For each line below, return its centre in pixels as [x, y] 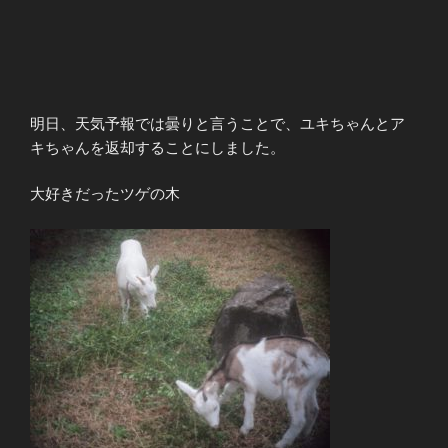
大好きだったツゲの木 [105, 194]
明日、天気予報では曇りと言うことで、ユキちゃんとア [217, 123]
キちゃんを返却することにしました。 [157, 147]
